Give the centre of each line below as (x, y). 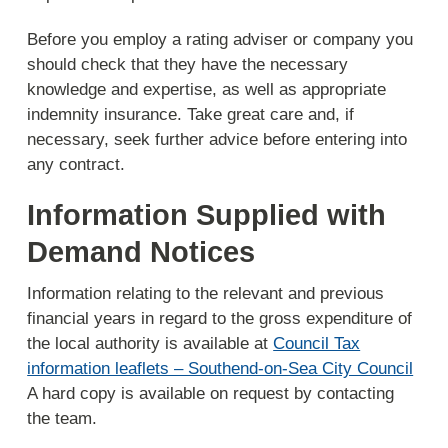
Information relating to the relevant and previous (206, 294)
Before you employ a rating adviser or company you (220, 39)
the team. (62, 419)
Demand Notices (141, 252)
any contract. (76, 164)
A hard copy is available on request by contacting (211, 394)
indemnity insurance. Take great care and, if (191, 114)
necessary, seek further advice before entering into (217, 139)
